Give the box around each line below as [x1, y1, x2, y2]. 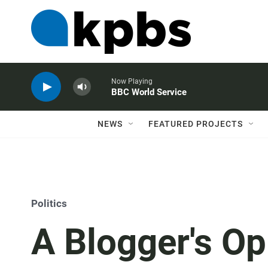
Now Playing [111, 77, 153, 86]
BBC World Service [111, 87, 187, 98]
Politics [31, 197, 67, 209]
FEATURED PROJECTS [148, 119, 243, 129]
